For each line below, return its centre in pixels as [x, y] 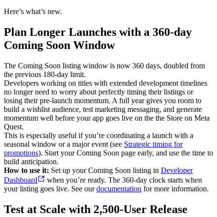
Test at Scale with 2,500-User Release [96, 209]
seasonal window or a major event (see [64, 144]
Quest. [14, 126]
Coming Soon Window [59, 45]
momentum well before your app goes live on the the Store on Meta [107, 118]
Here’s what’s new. [33, 11]
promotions [21, 153]
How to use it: [26, 170]
